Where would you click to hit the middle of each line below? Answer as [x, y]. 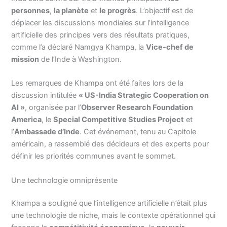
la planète [71, 10]
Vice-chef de [170, 47]
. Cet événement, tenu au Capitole [138, 132]
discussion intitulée [45, 96]
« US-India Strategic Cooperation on [144, 96]
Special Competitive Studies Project [119, 120]
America [27, 120]
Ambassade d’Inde [47, 132]
